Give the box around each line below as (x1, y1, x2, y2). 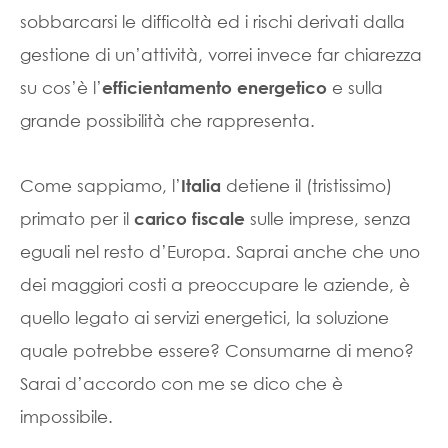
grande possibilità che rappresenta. (20, 110, 315, 131)
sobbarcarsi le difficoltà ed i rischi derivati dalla (20, 11, 405, 32)
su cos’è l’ (20, 77, 102, 98)
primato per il (20, 208, 134, 229)
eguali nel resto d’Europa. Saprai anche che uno (20, 241, 420, 262)
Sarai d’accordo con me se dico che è (20, 373, 343, 394)
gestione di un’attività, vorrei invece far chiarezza (20, 44, 422, 65)
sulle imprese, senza (245, 208, 411, 229)
